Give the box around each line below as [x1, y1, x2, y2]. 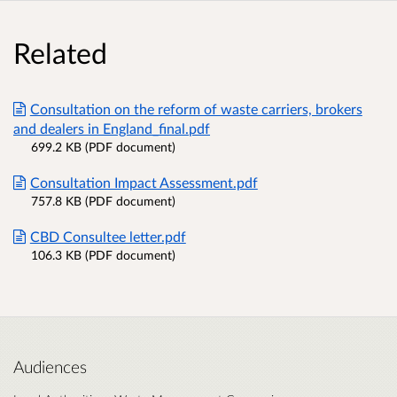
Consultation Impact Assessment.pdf [29, 173, 258, 191]
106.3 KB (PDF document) [31, 246, 175, 262]
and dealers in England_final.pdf [13, 119, 210, 136]
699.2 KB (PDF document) [31, 138, 175, 154]
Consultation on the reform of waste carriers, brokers [29, 99, 362, 117]
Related [13, 35, 107, 70]
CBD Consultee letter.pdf [29, 227, 186, 245]
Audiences [13, 356, 87, 377]
